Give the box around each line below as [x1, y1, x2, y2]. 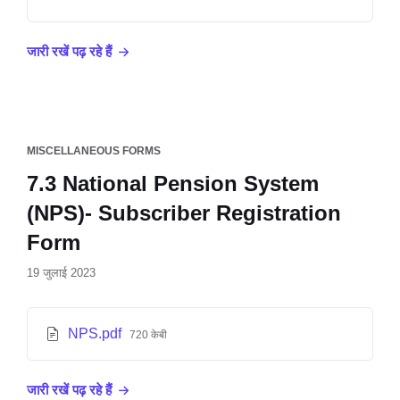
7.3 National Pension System [27, 171, 319, 196]
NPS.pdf [68, 326, 125, 341]
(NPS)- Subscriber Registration [27, 201, 341, 225]
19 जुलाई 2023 [27, 266, 96, 279]
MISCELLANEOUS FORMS [27, 145, 161, 157]
